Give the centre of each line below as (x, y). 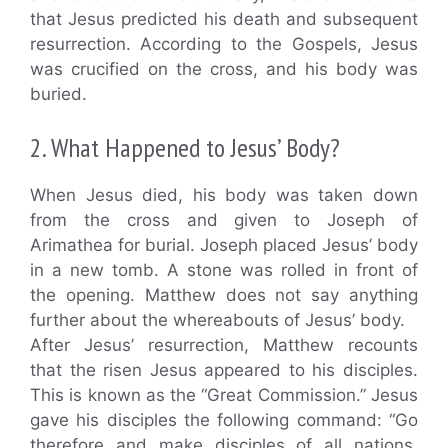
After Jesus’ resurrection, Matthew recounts (224, 345)
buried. (58, 93)
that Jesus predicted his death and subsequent (224, 18)
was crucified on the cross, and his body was (224, 68)
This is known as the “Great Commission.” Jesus (224, 395)
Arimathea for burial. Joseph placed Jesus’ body (224, 245)
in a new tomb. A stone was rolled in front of (224, 270)
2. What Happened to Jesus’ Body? (185, 147)
